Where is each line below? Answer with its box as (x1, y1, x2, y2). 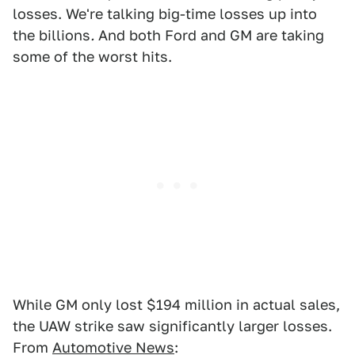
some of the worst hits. (13, 48, 172, 66)
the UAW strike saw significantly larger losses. (13, 318, 332, 335)
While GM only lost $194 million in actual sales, (13, 296, 340, 314)
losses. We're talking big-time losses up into (13, 6, 317, 23)
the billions (13, 27, 90, 44)
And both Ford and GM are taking (94, 27, 324, 44)
